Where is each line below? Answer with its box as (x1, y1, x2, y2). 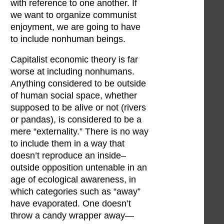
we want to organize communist (10, 9, 136, 20)
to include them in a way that (10, 138, 124, 149)
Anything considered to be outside (10, 78, 146, 89)
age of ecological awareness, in (10, 174, 136, 185)
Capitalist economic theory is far (10, 54, 138, 65)
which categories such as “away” (10, 186, 140, 197)
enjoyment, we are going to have (10, 21, 140, 32)
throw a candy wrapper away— (10, 210, 134, 221)
